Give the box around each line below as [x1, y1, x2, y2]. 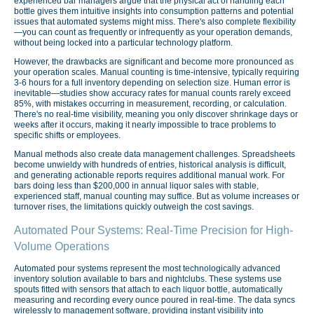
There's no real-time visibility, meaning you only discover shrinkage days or [14, 109, 298, 119]
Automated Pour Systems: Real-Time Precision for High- [14, 223, 293, 236]
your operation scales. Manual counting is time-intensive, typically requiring [14, 67, 299, 77]
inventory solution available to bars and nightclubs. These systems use [14, 274, 282, 285]
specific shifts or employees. [14, 130, 121, 140]
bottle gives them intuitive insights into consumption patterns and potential [14, 6, 294, 16]
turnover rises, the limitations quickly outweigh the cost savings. [14, 202, 254, 212]
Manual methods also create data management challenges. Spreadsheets [14, 149, 295, 160]
